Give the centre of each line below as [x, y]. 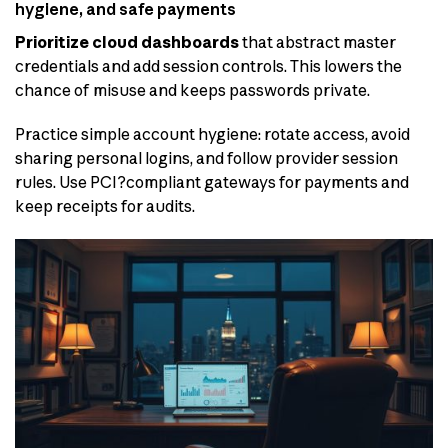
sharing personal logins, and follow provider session [206, 158]
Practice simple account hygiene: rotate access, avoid [212, 134]
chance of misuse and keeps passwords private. [192, 89]
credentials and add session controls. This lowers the [208, 65]
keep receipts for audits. [105, 206]
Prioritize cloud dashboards [127, 41]
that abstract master [317, 41]
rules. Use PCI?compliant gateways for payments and [212, 182]
